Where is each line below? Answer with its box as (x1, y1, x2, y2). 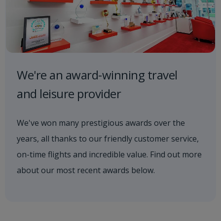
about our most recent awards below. (17, 165, 155, 176)
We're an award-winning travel (17, 67, 178, 83)
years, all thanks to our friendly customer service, (17, 133, 199, 144)
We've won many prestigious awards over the (17, 117, 185, 128)
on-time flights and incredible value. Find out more (17, 149, 202, 160)
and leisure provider (17, 85, 121, 102)
